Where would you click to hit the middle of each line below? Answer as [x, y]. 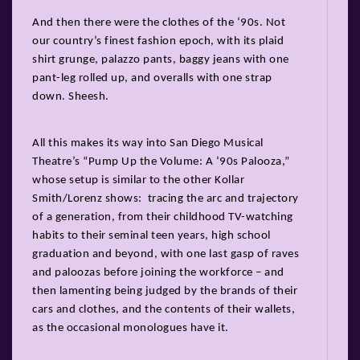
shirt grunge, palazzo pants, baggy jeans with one [161, 59]
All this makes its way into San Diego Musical [148, 143]
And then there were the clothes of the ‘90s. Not [159, 22]
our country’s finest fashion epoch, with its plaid [158, 41]
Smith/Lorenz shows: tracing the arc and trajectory [166, 198]
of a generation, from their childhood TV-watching [163, 217]
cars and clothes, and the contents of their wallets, [164, 309]
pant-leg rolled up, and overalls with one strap [152, 78]
